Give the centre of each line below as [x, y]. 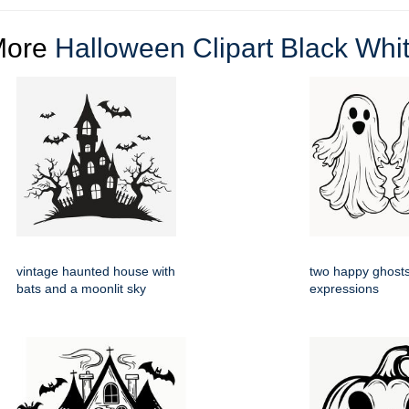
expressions [344, 289]
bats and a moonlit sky [81, 289]
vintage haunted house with [96, 272]
